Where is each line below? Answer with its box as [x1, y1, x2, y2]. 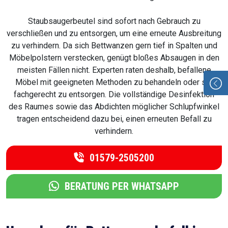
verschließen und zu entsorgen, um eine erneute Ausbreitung [7, 28, 221, 39]
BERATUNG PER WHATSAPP [62, 180, 179, 193]
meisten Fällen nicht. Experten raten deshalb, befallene [17, 65, 211, 75]
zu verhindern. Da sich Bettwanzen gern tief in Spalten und [11, 41, 217, 51]
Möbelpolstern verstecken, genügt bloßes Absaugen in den [9, 53, 219, 63]
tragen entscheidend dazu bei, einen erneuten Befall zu [16, 114, 212, 124]
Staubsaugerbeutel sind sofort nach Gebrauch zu [27, 16, 201, 26]
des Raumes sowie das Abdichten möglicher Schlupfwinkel [9, 102, 219, 112]
